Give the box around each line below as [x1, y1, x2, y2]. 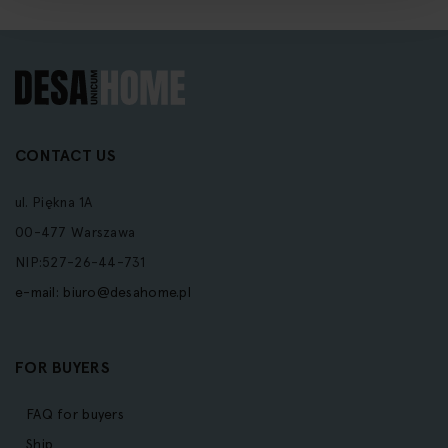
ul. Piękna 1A [15, 194, 93, 211]
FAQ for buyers [26, 406, 124, 423]
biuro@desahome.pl [63, 284, 192, 301]
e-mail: [15, 284, 64, 301]
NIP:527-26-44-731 [15, 254, 146, 271]
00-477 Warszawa [15, 224, 136, 241]
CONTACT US [15, 146, 116, 166]
